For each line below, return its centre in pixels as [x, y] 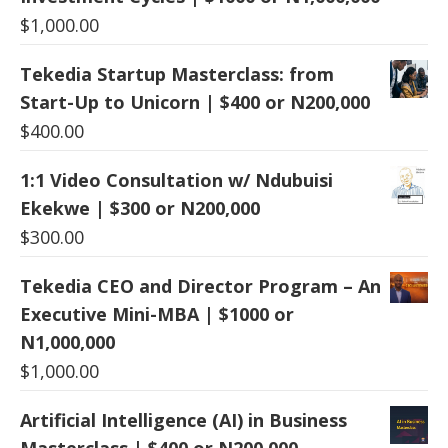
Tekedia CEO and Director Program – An [200, 286]
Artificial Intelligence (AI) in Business [183, 420]
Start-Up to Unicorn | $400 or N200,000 [195, 102]
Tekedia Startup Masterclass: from [177, 74]
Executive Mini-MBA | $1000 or [157, 314]
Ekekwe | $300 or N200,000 [140, 208]
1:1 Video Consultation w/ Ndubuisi [176, 180]
